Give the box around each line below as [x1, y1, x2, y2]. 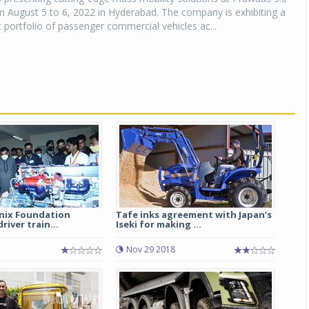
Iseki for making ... [115, 218, 201, 230]
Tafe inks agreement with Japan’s [115, 208, 272, 221]
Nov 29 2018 [126, 243, 175, 255]
